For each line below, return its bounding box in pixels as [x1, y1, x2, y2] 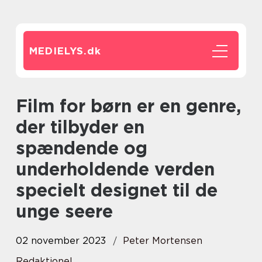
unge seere [16, 201, 113, 222]
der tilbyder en [16, 116, 144, 137]
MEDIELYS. [29, 45, 87, 57]
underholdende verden [16, 158, 215, 180]
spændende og [16, 137, 147, 158]
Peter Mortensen [123, 235, 202, 246]
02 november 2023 [16, 235, 106, 246]
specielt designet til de [16, 180, 218, 201]
